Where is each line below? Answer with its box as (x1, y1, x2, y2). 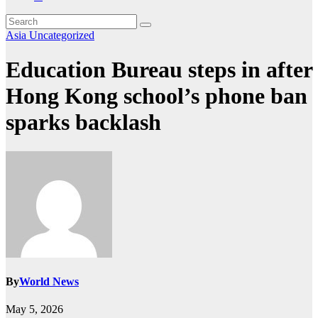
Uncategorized (29, 29, 94, 41)
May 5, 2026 (6, 303, 63, 316)
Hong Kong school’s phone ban (6, 83, 307, 109)
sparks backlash (6, 109, 161, 136)
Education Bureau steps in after (6, 57, 312, 83)
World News (19, 275, 79, 288)
